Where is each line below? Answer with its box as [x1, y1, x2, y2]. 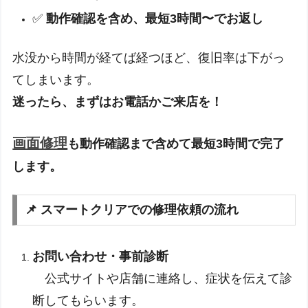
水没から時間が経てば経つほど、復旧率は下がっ [12, 51, 285, 65]
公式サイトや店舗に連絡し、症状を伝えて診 [32, 272, 293, 286]
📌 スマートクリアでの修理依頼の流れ [25, 203, 239, 217]
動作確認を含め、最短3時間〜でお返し [46, 12, 264, 26]
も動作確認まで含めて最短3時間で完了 [67, 136, 285, 151]
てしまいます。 [12, 73, 100, 87]
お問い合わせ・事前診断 [32, 250, 169, 264]
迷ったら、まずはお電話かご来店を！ [12, 95, 223, 109]
